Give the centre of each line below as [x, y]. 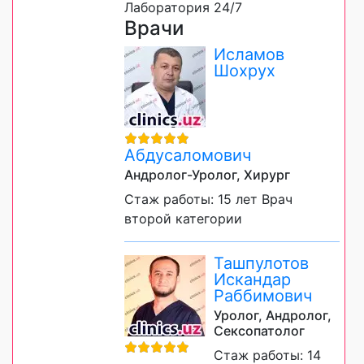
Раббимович [263, 295]
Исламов [249, 54]
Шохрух [245, 70]
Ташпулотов [261, 263]
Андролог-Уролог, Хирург [207, 174]
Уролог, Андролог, [273, 315]
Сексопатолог [259, 330]
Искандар [252, 279]
